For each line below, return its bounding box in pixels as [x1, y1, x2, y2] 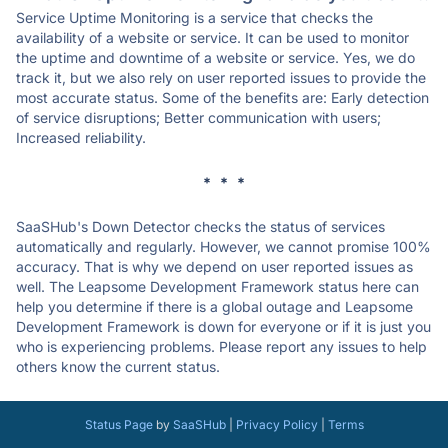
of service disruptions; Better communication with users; [16, 109, 381, 126]
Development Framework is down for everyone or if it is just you [16, 318, 431, 335]
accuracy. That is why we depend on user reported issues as [16, 258, 413, 275]
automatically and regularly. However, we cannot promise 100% [16, 238, 431, 255]
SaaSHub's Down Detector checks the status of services [16, 218, 385, 235]
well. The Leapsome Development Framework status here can [16, 278, 419, 295]
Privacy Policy [235, 417, 318, 432]
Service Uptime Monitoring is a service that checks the [16, 9, 373, 26]
